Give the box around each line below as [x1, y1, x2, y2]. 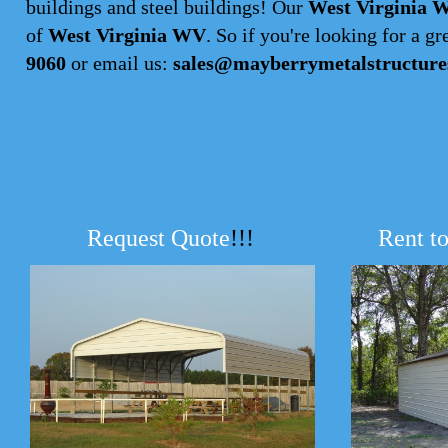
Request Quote [87, 225, 230, 251]
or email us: [66, 52, 173, 74]
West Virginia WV [48, 24, 206, 46]
